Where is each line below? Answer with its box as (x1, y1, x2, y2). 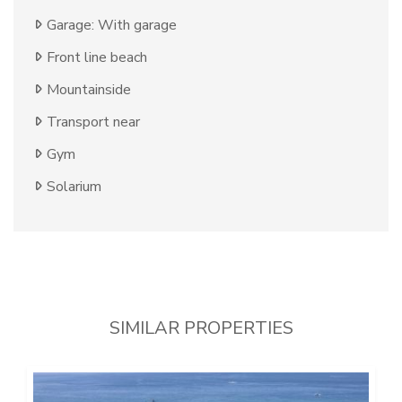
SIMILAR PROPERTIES (109, 316, 293, 341)
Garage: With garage (47, 15, 177, 36)
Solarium (47, 177, 101, 197)
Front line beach (47, 48, 147, 68)
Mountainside (47, 80, 131, 100)
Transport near (47, 112, 140, 133)
